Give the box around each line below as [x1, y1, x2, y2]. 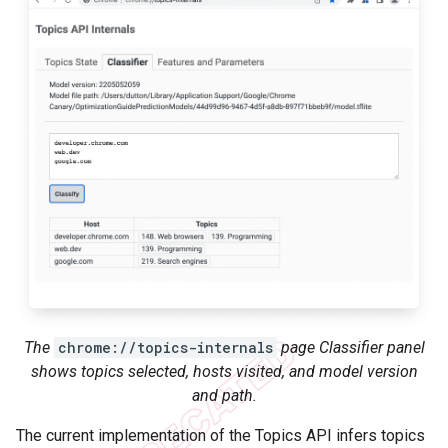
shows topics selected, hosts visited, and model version [30, 362, 418, 382]
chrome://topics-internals [57, 338, 273, 358]
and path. [191, 386, 257, 406]
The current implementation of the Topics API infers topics [16, 426, 425, 446]
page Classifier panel [276, 338, 425, 358]
